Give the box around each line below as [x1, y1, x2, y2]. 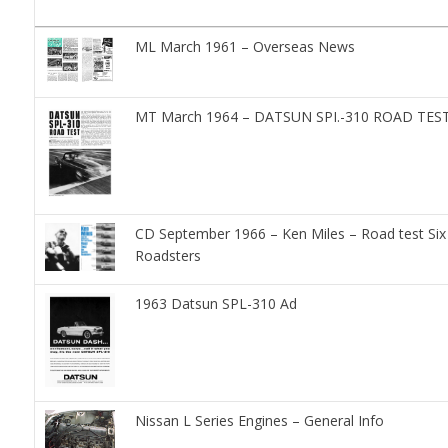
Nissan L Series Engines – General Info [134, 411, 384, 431]
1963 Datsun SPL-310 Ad [134, 294, 297, 314]
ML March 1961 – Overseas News [134, 37, 355, 57]
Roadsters [134, 246, 201, 266]
